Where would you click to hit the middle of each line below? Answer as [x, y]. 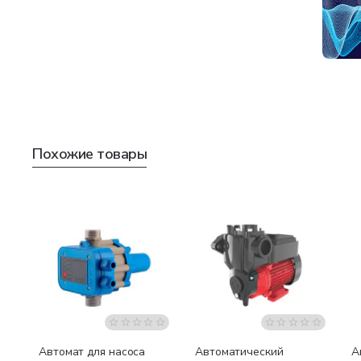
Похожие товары [89, 154]
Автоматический [239, 351]
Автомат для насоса [92, 351]
